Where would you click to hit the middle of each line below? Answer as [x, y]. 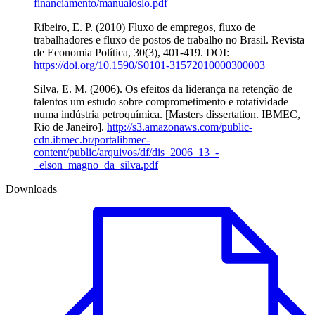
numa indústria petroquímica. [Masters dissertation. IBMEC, [167, 115]
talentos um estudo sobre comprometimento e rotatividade [161, 102]
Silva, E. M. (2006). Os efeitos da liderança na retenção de [163, 89]
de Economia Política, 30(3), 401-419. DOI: [131, 53]
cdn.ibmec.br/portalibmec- [92, 140]
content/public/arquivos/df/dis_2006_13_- [126, 153]
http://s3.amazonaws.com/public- [180, 127]
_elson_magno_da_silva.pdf [96, 165]
